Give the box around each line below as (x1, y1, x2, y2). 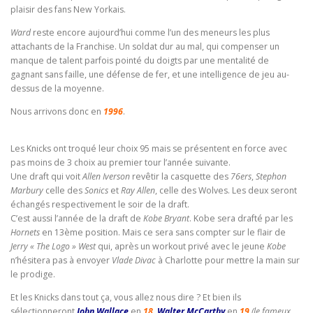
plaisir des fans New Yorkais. (10, 3, 126, 15)
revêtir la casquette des (130, 170, 231, 183)
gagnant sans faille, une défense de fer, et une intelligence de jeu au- (10, 68, 289, 81)
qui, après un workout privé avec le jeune (96, 240, 267, 253)
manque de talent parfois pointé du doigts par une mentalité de (10, 54, 269, 67)
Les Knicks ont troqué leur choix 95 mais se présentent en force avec (10, 143, 287, 155)
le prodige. (10, 268, 55, 281)
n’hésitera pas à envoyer (10, 254, 110, 267)
